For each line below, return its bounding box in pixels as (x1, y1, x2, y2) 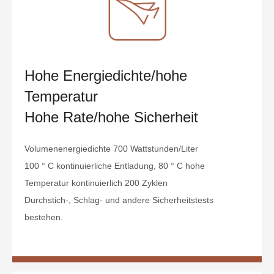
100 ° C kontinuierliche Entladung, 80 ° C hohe (24, 160, 205, 171)
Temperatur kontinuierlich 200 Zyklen (24, 177, 168, 188)
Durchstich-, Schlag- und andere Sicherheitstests (24, 194, 213, 205)
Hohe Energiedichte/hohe (24, 67, 187, 84)
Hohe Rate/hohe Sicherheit (24, 108, 198, 125)
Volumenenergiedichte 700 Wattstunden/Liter (24, 143, 198, 154)
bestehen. (24, 212, 63, 222)
